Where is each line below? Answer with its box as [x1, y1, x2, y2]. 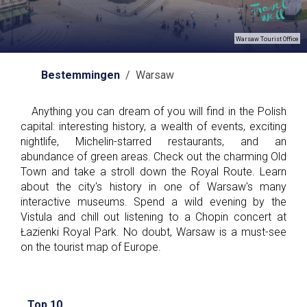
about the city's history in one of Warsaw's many [21, 180, 286, 193]
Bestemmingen [41, 69, 120, 82]
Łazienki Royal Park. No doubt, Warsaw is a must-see [21, 225, 286, 238]
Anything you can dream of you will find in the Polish [21, 105, 286, 118]
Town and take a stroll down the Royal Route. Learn [21, 165, 286, 178]
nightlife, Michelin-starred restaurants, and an [21, 135, 286, 148]
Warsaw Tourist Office [236, 36, 299, 42]
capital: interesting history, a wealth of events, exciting [21, 120, 286, 133]
